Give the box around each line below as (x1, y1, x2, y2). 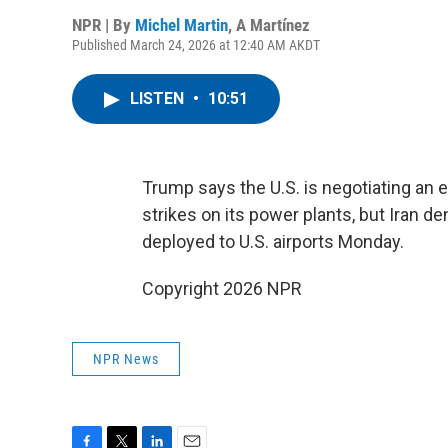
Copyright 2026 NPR (142, 278, 302, 299)
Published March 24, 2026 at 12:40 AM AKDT (72, 37, 320, 53)
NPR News (93, 351, 159, 367)
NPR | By (72, 15, 135, 35)
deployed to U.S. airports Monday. (142, 231, 404, 252)
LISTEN (130, 89, 188, 108)
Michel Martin (135, 15, 228, 35)
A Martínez (236, 15, 310, 35)
